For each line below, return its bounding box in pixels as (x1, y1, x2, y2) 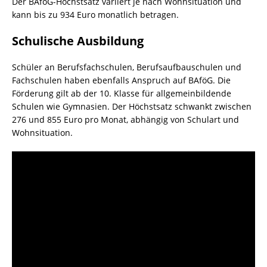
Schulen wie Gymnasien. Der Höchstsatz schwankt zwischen (12, 101, 252, 112)
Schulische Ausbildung (12, 33, 144, 49)
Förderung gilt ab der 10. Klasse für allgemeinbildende (12, 88, 231, 99)
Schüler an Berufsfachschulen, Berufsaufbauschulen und (12, 61, 241, 73)
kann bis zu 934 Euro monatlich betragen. (12, 9, 179, 20)
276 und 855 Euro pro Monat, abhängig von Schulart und (12, 114, 239, 125)
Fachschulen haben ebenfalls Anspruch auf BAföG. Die (12, 74, 231, 86)
